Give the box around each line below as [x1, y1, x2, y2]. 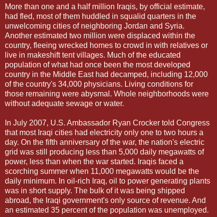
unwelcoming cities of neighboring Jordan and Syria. [5, 21, 185, 30]
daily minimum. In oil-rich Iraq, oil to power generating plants [5, 176, 210, 185]
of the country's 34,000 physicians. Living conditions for [5, 79, 193, 88]
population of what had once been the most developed [5, 60, 190, 69]
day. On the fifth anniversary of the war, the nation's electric [5, 138, 204, 146]
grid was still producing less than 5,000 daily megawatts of [5, 147, 204, 156]
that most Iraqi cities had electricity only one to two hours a [5, 128, 203, 137]
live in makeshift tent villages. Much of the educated [5, 50, 181, 59]
